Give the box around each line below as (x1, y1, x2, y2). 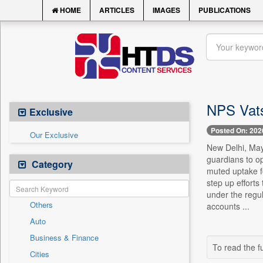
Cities (30, 248, 49, 259)
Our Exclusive (30, 129, 78, 140)
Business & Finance (30, 232, 99, 243)
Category (29, 157, 73, 171)
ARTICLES (99, 5, 134, 15)
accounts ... (206, 200, 249, 213)
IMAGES (153, 5, 180, 15)
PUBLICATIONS (198, 5, 251, 15)
